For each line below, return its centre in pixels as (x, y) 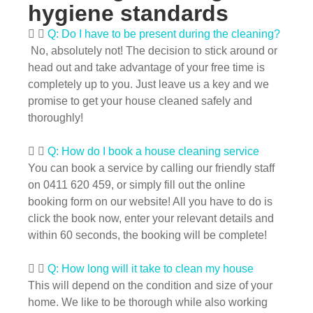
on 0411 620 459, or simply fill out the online (137, 184)
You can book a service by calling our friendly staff (151, 168)
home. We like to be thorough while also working (148, 302)
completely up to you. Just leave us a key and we (148, 84)
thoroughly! (56, 117)
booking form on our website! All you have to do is (150, 201)
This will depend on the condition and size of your (150, 285)
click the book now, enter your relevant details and (151, 218)
